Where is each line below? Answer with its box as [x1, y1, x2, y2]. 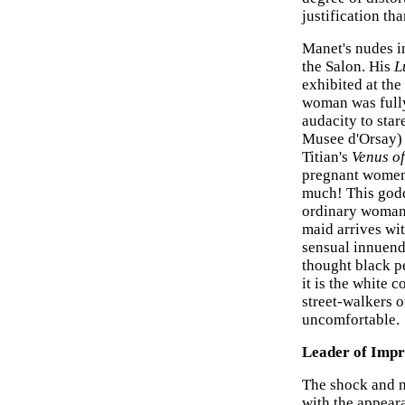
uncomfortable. [302, 311, 400, 328]
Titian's [302, 148, 352, 165]
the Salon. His [302, 58, 394, 75]
